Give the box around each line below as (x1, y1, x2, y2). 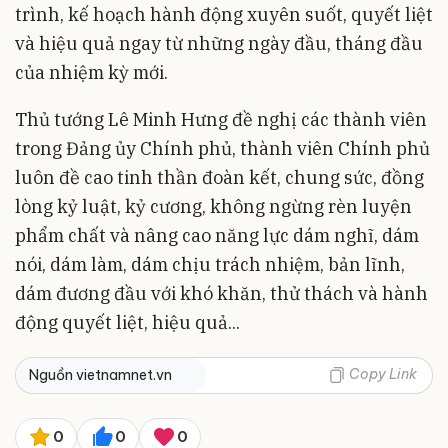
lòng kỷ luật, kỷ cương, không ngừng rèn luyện (15, 194, 412, 218)
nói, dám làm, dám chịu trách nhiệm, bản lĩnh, (15, 252, 405, 276)
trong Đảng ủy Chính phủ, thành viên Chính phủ (15, 136, 430, 160)
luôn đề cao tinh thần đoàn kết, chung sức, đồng (15, 165, 424, 189)
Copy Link (349, 364, 417, 383)
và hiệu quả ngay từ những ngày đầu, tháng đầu (15, 31, 423, 55)
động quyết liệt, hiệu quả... (15, 310, 240, 334)
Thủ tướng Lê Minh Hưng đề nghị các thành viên (15, 107, 427, 131)
